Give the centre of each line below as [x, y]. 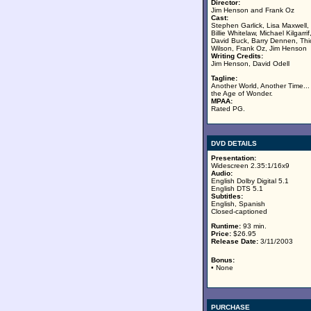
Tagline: [224, 78]
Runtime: [226, 226]
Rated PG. [228, 109]
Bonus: [223, 260]
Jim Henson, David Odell [250, 64]
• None [222, 268]
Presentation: [234, 158]
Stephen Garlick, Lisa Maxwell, [260, 25]
